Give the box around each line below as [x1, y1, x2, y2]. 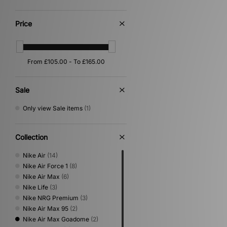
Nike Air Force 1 [23, 162, 68, 170]
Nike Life [23, 183, 48, 191]
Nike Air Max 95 [23, 204, 68, 212]
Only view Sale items [23, 104, 83, 112]
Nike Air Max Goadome [23, 215, 89, 223]
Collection [15, 132, 48, 141]
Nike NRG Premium [23, 194, 79, 202]
